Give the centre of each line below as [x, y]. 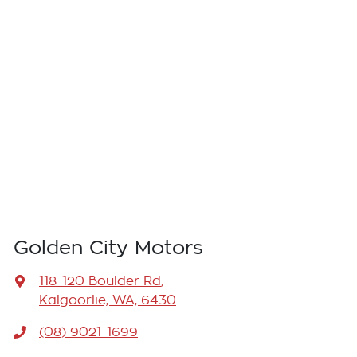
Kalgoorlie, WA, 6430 [108, 301]
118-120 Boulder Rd [100, 282]
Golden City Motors [108, 248]
